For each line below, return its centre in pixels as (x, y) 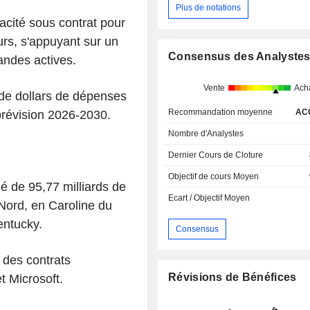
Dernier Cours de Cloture (216, 155)
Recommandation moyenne (221, 112)
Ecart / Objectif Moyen (209, 198)
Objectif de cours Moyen (214, 177)
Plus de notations (209, 8)
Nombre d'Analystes (206, 134)
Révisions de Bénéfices (232, 277)
